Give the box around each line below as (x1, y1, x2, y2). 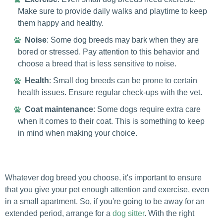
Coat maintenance (24, 105, 93, 113)
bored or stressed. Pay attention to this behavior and (17, 47, 200, 56)
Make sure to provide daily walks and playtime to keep (17, 6, 207, 15)
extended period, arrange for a (5, 209, 112, 218)
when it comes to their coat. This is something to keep (17, 116, 205, 125)
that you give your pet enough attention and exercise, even (5, 185, 209, 194)
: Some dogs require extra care (93, 105, 201, 113)
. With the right (144, 209, 194, 218)
